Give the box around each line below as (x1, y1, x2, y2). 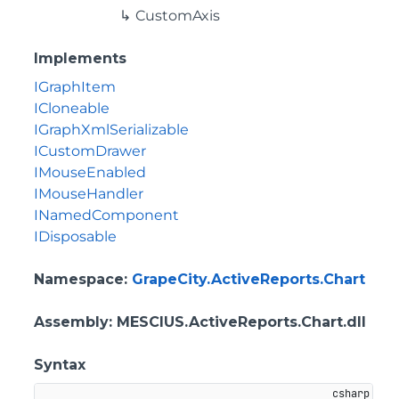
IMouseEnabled (34, 164, 146, 181)
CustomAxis (135, 7, 220, 24)
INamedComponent (34, 207, 179, 224)
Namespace (34, 271, 124, 288)
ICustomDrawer (34, 142, 146, 159)
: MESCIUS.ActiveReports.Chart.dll (109, 313, 366, 330)
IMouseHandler (34, 185, 143, 202)
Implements (34, 50, 126, 67)
